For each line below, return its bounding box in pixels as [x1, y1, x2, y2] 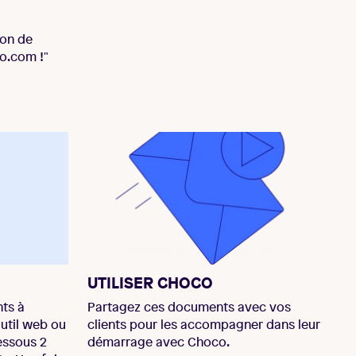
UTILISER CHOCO [87, 272, 213, 294]
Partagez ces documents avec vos [87, 298, 291, 316]
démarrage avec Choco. [87, 333, 230, 351]
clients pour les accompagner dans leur [87, 315, 320, 334]
